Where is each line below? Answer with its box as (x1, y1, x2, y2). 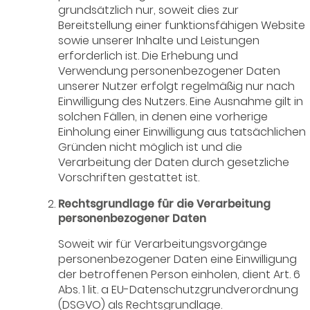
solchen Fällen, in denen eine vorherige (58, 108, 268, 125)
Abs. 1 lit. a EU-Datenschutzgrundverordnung (58, 281, 299, 298)
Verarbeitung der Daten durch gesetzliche (58, 154, 290, 170)
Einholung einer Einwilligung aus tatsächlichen (58, 123, 307, 140)
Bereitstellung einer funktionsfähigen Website (58, 17, 306, 33)
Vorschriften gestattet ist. (58, 169, 200, 185)
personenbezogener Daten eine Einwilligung (58, 250, 298, 267)
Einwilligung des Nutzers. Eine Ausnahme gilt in (58, 93, 304, 109)
